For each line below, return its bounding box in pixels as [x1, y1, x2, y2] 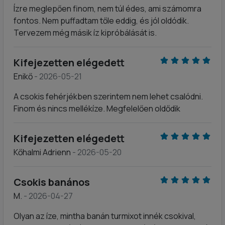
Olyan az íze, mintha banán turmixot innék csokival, [14, 210, 196, 221]
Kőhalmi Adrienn [14, 147, 72, 158]
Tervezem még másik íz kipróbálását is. [14, 27, 157, 38]
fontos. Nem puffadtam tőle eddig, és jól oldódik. [14, 15, 189, 26]
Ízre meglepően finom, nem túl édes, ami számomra [14, 3, 201, 14]
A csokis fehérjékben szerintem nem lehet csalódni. [14, 91, 203, 102]
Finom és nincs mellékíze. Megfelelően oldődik [14, 103, 180, 114]
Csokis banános [14, 175, 90, 189]
